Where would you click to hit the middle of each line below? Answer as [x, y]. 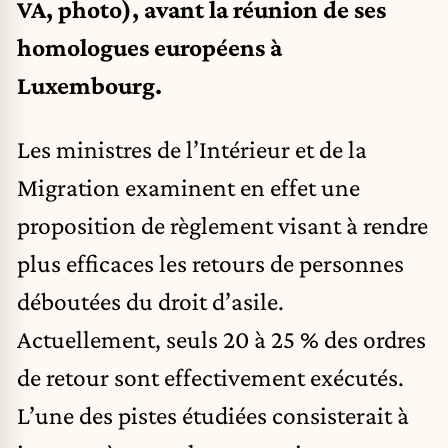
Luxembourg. [89, 85]
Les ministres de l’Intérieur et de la [192, 148]
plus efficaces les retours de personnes [210, 262]
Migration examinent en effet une [188, 186]
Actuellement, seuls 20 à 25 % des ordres [221, 338]
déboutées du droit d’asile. [150, 300]
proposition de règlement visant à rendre [222, 224]
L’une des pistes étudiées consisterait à [213, 414]
